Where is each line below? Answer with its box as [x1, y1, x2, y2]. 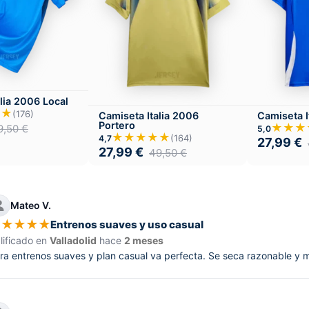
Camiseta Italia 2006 [99, 109, 199, 121]
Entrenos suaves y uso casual [50, 218, 204, 232]
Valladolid [50, 234, 97, 246]
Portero [99, 119, 135, 131]
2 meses [124, 234, 164, 246]
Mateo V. [10, 199, 52, 212]
